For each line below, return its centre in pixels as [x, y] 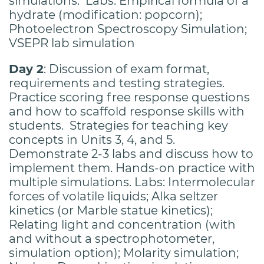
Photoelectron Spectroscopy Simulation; [128, 29]
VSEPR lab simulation [72, 43]
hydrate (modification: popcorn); [105, 14]
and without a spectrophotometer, [112, 238]
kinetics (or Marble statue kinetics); [111, 210]
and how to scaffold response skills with [127, 111]
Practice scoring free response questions [129, 97]
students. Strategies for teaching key [118, 125]
